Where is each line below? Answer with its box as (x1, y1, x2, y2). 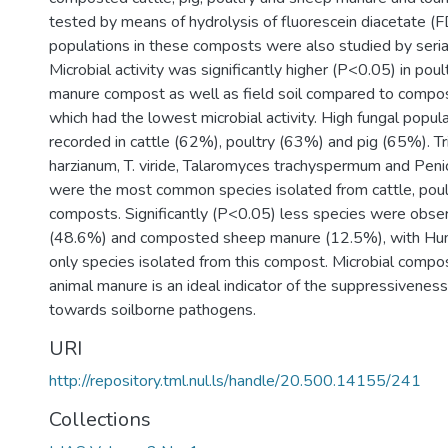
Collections (49, 406, 151, 433)
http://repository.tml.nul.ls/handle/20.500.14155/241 (49, 370, 421, 392)
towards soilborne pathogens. (49, 299, 256, 321)
